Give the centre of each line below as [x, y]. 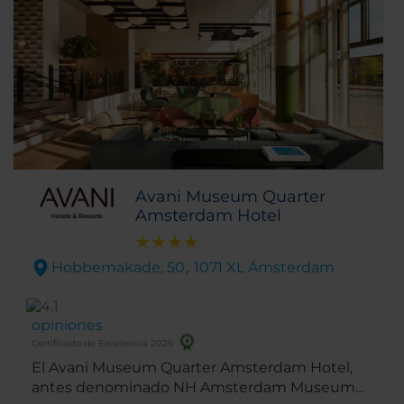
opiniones [67, 325]
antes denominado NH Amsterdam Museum [193, 387]
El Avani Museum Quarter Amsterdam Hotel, [192, 367]
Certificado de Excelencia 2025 [102, 343]
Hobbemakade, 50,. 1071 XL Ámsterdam [193, 267]
